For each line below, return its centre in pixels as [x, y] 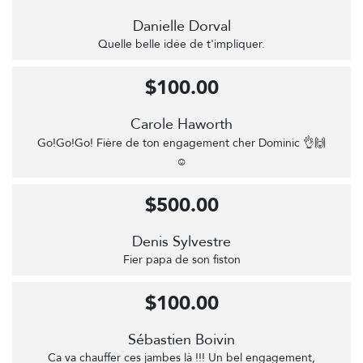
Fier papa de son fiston [181, 260]
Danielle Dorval [181, 27]
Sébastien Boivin [181, 340]
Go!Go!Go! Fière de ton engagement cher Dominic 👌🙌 [181, 143]
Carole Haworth [181, 125]
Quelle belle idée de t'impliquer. [181, 45]
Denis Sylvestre [181, 242]
